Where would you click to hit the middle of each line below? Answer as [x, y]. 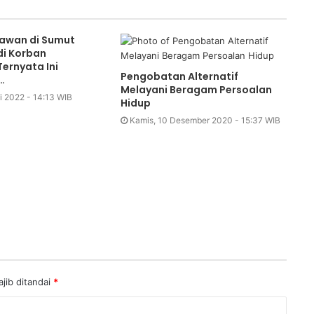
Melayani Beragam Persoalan [197, 89]
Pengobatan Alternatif [180, 76]
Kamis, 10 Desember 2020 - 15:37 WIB [205, 120]
